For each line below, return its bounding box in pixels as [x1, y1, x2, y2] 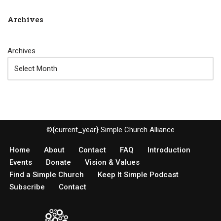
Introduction [147, 145, 190, 154]
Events [9, 157, 32, 167]
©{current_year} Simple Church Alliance [46, 125, 175, 134]
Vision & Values [85, 157, 140, 167]
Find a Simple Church [9, 170, 84, 179]
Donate [46, 157, 71, 167]
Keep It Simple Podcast [98, 170, 179, 179]
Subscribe [9, 182, 45, 191]
